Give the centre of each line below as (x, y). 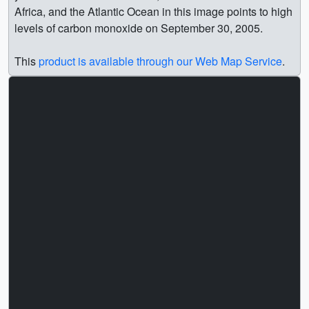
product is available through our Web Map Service (160, 61)
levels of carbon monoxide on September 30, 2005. (139, 28)
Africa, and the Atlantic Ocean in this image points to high (153, 11)
